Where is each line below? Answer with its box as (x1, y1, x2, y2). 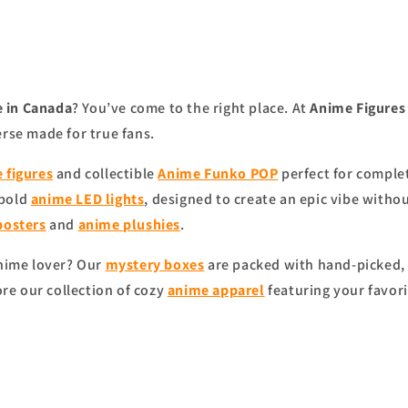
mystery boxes (105, 255, 205, 274)
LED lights (76, 189, 145, 209)
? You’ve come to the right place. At (72, 98, 311, 117)
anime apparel (167, 280, 265, 300)
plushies (123, 215, 181, 234)
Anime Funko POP (158, 164, 279, 183)
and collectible (53, 164, 158, 183)
